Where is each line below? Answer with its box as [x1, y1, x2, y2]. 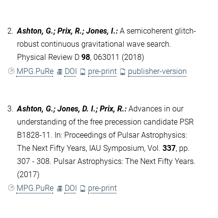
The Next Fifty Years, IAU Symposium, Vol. [17, 143, 163, 153]
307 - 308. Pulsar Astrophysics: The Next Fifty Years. [17, 156, 196, 166]
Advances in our [128, 104, 183, 113]
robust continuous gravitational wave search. [17, 39, 171, 49]
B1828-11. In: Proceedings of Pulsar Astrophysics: [17, 130, 187, 140]
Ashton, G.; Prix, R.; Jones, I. [17, 26, 116, 36]
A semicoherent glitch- [120, 26, 196, 36]
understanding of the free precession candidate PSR [17, 117, 194, 127]
